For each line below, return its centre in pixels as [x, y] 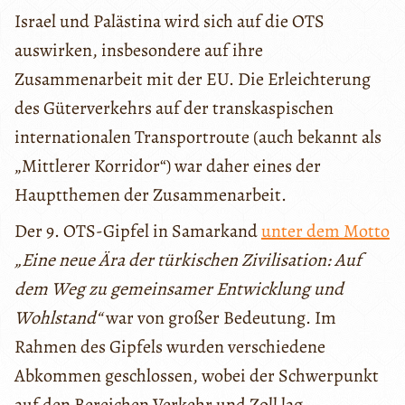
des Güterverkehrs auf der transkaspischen [174, 108]
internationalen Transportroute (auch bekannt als [198, 137]
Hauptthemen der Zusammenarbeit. [151, 194]
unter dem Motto [325, 231]
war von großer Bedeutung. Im [219, 317]
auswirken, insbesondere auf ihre [139, 50]
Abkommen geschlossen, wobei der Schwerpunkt [197, 375]
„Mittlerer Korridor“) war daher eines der [168, 165]
